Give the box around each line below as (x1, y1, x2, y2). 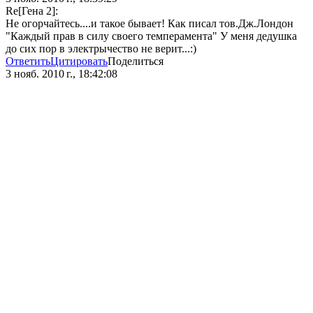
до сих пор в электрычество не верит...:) (6, 43, 196, 55)
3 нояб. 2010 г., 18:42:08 (6, 68, 117, 80)
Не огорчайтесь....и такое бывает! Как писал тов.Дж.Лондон (6, 17, 293, 30)
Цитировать (50, 55, 108, 68)
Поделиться (108, 55, 163, 68)
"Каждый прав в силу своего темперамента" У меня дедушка (6, 30, 297, 43)
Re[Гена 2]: (6, 5, 58, 17)
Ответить (6, 55, 50, 68)
